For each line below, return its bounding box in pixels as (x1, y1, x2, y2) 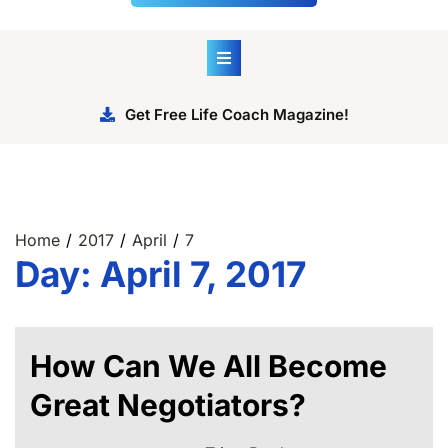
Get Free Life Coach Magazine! (124, 104, 349, 124)
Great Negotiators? (30, 386, 306, 423)
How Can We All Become (30, 347, 387, 384)
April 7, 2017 (100, 252, 306, 295)
